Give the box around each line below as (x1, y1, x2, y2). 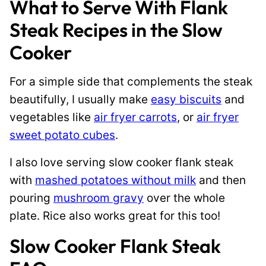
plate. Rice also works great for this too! (9, 209, 220, 223)
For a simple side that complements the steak (9, 75, 252, 88)
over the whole (144, 191, 225, 205)
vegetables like (9, 110, 94, 124)
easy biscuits (151, 93, 221, 106)
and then (196, 173, 246, 187)
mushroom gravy (53, 191, 144, 205)
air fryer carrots (94, 110, 177, 124)
